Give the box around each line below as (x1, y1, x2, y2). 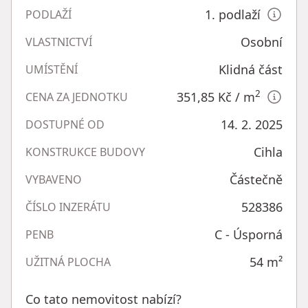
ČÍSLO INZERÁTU (25, 199, 111, 214)
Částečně (230, 170, 283, 188)
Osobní (241, 33, 283, 50)
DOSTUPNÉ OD (25, 116, 104, 132)
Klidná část (219, 60, 283, 78)
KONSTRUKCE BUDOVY (25, 144, 145, 159)
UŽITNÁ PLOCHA (25, 254, 111, 269)
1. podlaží (205, 5, 261, 23)
